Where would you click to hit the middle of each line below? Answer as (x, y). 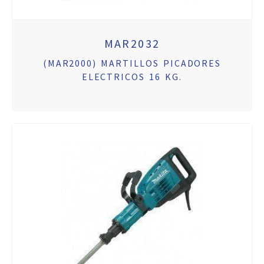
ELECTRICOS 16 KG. (132, 76)
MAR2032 (132, 43)
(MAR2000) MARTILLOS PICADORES (132, 63)
